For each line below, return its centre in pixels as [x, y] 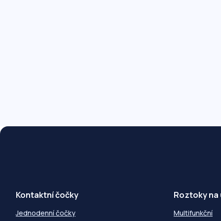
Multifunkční [193, 213]
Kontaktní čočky [47, 195]
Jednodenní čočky [46, 213]
